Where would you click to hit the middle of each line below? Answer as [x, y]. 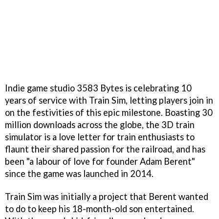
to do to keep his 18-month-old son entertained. [99, 209]
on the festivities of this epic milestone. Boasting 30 [109, 113]
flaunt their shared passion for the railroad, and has [105, 149]
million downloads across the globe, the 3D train [100, 125]
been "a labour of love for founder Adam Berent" [100, 162]
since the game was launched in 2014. [79, 174]
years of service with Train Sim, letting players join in [109, 100]
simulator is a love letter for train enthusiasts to [100, 137]
